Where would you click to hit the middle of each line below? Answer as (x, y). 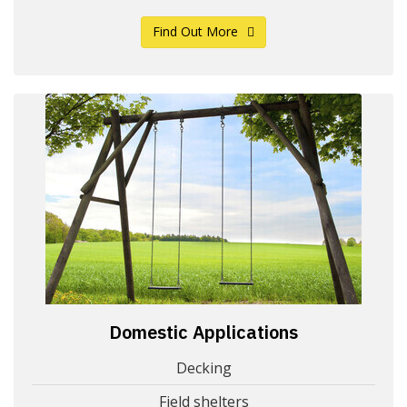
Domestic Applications (203, 333)
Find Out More (195, 32)
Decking (203, 368)
